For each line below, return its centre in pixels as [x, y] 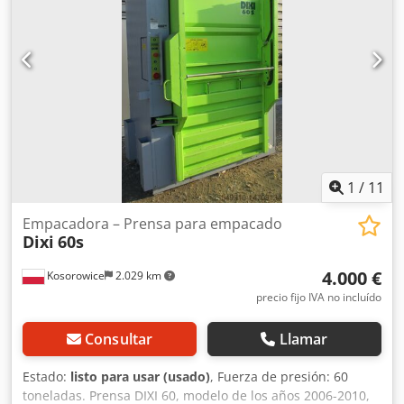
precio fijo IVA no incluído [319, 297]
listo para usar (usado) [140, 376]
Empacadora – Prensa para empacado [152, 224]
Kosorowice [74, 275]
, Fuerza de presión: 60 [279, 376]
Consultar [119, 339]
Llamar [303, 339]
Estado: [46, 376]
